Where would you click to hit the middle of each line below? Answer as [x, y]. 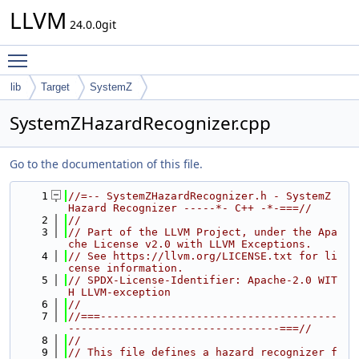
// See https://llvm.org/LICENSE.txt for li [203, 256]
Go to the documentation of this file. [106, 164]
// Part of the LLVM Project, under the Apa [203, 232]
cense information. [126, 268]
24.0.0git [91, 24]
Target [55, 87]
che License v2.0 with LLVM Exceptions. [190, 244]
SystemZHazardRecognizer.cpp [140, 123]
